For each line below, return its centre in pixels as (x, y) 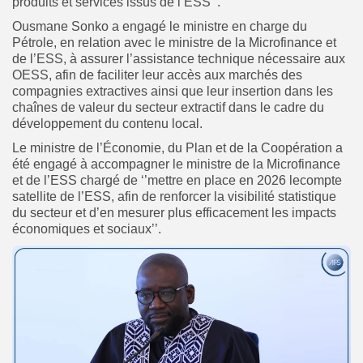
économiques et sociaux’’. (87, 228)
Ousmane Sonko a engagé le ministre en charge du (160, 26)
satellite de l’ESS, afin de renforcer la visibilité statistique (174, 196)
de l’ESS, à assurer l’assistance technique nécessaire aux (179, 58)
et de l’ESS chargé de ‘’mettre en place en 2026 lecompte (177, 180)
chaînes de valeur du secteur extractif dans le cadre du (168, 107)
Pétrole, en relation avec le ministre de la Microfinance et (174, 42)
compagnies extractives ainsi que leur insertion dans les (173, 91)
